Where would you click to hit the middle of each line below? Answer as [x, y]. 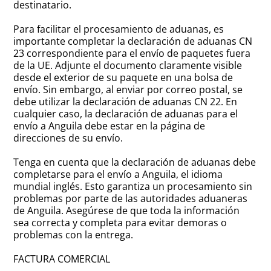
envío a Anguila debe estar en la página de [109, 126]
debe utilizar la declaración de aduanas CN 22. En [126, 101]
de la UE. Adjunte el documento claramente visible [128, 65]
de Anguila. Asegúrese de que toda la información [127, 210]
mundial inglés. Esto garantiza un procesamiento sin [133, 186]
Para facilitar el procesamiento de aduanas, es [119, 29]
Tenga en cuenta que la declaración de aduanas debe [135, 162]
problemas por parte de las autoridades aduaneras [131, 198]
